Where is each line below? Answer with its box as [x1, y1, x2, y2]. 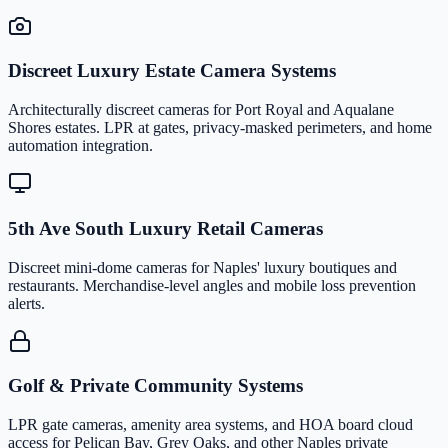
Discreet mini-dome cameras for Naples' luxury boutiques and [8, 258, 397, 276]
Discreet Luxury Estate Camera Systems [8, 60, 336, 82]
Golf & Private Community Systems [8, 375, 303, 397]
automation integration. [8, 137, 153, 155]
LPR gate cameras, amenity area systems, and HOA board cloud [8, 416, 413, 434]
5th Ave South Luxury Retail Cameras [8, 217, 323, 239]
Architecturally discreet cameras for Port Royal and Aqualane [8, 101, 394, 119]
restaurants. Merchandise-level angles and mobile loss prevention [8, 276, 416, 294]
